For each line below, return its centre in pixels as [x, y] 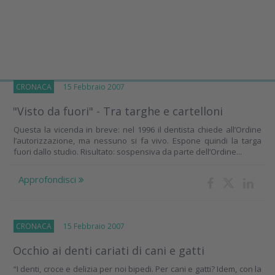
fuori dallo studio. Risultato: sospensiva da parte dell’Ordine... [128, 152]
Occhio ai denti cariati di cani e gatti [109, 251]
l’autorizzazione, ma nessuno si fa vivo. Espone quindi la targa [137, 141]
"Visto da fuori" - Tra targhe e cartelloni [118, 111]
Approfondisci [48, 180]
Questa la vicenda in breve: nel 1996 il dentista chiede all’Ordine [137, 130]
